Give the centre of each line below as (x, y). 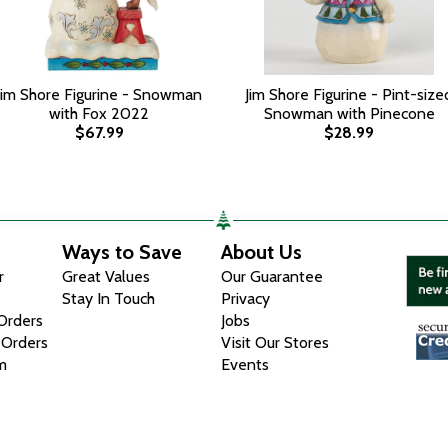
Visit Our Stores (275, 342)
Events (245, 364)
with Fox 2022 (99, 113)
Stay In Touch (109, 298)
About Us (262, 252)
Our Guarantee (272, 276)
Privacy (246, 298)
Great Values (106, 276)
